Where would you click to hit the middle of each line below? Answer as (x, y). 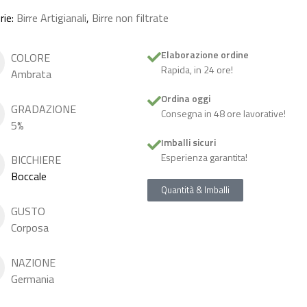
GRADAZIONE (43, 109)
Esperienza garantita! (205, 157)
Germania (32, 279)
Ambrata (31, 74)
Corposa (29, 227)
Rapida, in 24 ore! (197, 70)
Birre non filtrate (130, 18)
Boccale (28, 176)
